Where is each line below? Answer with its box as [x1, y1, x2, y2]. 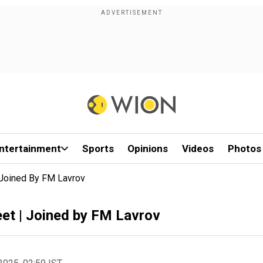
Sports [82, 143, 114, 154]
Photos [227, 143, 261, 154]
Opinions [127, 143, 168, 154]
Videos [182, 143, 214, 154]
